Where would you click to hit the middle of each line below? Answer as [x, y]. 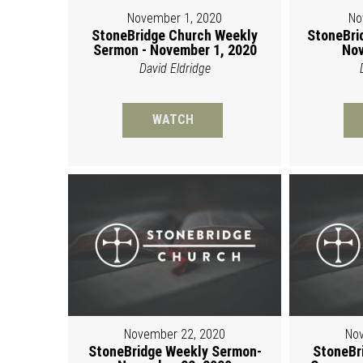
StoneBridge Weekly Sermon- [175, 351]
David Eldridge [175, 68]
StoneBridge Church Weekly [175, 35]
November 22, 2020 [175, 334]
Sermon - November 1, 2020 [175, 49]
